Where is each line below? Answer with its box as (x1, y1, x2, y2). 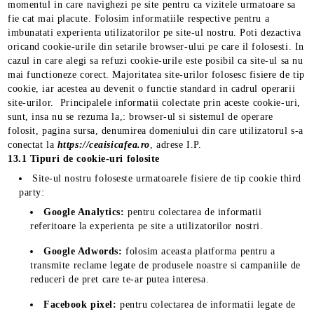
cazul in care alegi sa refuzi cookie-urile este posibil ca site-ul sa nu (8, 55, 303, 66)
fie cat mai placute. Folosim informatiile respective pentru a (8, 13, 270, 24)
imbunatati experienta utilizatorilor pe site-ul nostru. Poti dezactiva (8, 27, 301, 38)
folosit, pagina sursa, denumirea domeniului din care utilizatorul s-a (8, 125, 303, 136)
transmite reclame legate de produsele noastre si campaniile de (30, 260, 301, 271)
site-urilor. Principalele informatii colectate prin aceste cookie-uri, (8, 97, 301, 108)
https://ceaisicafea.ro (57, 139, 151, 150)
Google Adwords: (43, 246, 123, 257)
